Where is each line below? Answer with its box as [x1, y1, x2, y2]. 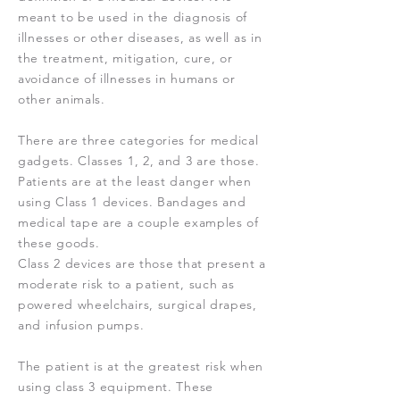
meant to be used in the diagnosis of [18, 9, 248, 25]
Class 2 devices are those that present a [18, 255, 266, 271]
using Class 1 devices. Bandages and [18, 194, 246, 210]
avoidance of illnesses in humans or [18, 71, 236, 87]
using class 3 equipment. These [18, 379, 213, 395]
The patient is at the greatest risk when [18, 358, 263, 374]
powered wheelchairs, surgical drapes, [18, 296, 257, 312]
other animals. [18, 91, 105, 107]
